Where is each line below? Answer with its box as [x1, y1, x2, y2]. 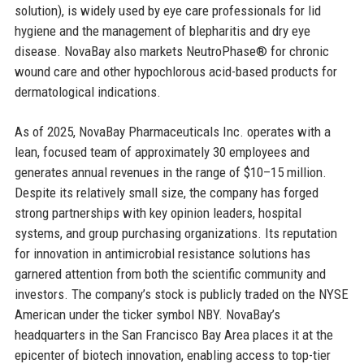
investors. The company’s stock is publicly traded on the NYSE [14, 285, 349, 302]
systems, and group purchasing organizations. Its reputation [14, 224, 337, 241]
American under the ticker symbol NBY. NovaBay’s [14, 305, 280, 323]
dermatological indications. [14, 83, 161, 100]
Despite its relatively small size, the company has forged [14, 184, 318, 201]
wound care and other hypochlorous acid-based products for [14, 63, 337, 80]
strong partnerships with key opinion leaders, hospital [14, 204, 301, 221]
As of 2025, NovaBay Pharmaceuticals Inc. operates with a [14, 123, 331, 140]
